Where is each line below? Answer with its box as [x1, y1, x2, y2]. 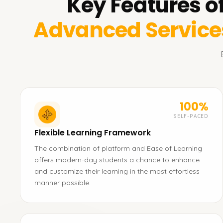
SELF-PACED [173, 113, 209, 119]
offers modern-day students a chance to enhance [34, 155, 200, 164]
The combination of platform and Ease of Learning [34, 144, 202, 153]
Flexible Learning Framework [34, 127, 151, 138]
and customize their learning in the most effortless [34, 167, 200, 176]
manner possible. [34, 178, 91, 187]
